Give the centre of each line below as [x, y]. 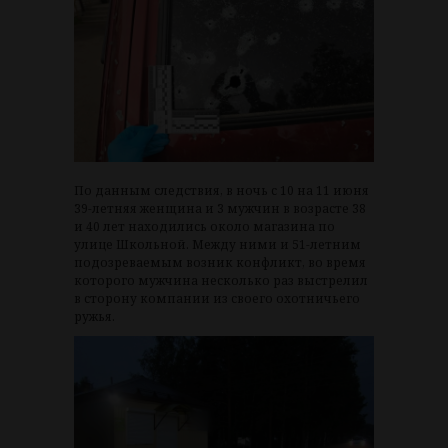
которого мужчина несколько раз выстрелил [221, 280]
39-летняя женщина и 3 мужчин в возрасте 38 [220, 208]
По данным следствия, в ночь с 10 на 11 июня [221, 190]
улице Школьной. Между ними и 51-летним [217, 244]
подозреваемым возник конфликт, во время [220, 262]
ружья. [94, 316]
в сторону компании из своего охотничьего [217, 298]
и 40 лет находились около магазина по [204, 226]
